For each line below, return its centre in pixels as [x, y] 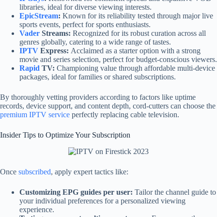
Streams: [55, 33]
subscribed [35, 172]
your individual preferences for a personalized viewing [102, 201]
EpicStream [39, 16]
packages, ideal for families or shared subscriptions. [98, 77]
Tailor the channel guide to [174, 192]
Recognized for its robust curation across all [138, 33]
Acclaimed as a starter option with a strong [135, 51]
